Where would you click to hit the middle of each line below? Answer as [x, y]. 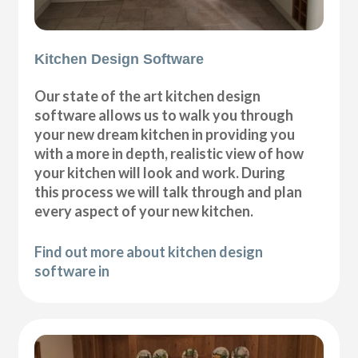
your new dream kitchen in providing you [165, 135]
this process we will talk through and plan [169, 192]
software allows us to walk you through [164, 115]
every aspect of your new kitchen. [144, 211]
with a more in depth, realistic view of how [169, 154]
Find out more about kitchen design [149, 252]
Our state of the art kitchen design [148, 96]
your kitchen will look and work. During [160, 173]
